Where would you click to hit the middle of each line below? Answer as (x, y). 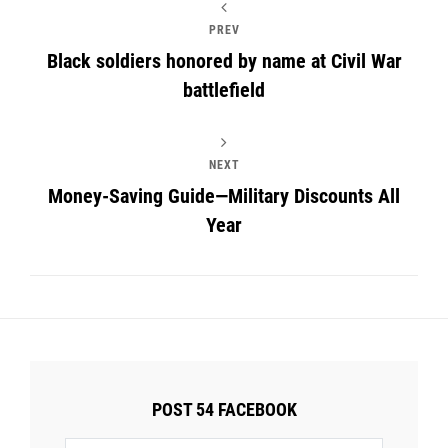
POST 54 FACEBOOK (224, 409)
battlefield (224, 90)
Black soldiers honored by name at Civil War (224, 61)
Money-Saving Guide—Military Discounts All (224, 196)
